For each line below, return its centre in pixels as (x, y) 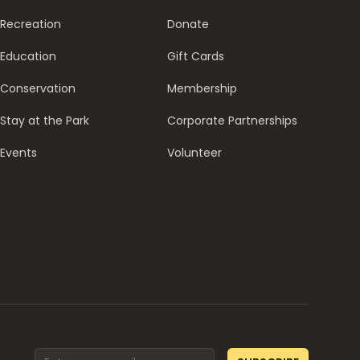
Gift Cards (196, 56)
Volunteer (194, 152)
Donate (188, 24)
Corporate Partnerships (232, 120)
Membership (202, 88)
